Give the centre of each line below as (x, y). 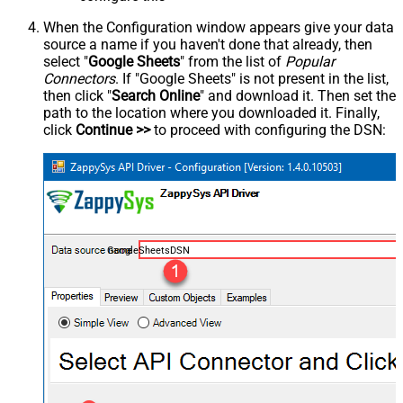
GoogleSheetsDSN (148, 251)
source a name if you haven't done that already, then (208, 44)
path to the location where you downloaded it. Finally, (211, 112)
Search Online (156, 95)
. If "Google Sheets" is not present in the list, (252, 78)
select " (66, 61)
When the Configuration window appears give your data (219, 27)
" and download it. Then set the (298, 95)
